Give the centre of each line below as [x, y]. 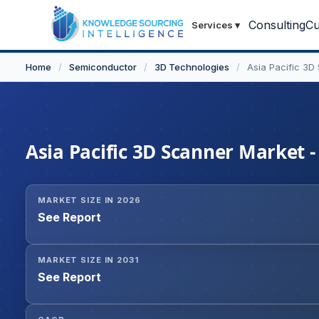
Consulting [277, 25]
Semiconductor [103, 67]
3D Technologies [192, 67]
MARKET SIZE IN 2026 [89, 200]
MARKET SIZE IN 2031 [88, 260]
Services [212, 25]
